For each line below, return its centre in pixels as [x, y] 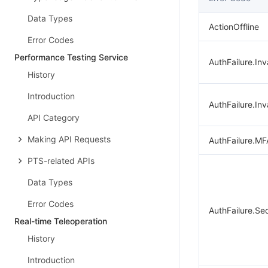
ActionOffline [234, 27]
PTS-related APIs [61, 161]
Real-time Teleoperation [61, 221]
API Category [54, 118]
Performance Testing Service [71, 57]
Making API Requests [69, 139]
